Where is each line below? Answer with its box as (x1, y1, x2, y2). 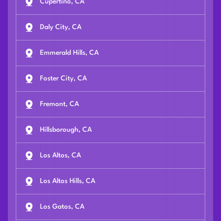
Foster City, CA (40, 75, 87, 82)
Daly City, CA (40, 24, 81, 31)
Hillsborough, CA (40, 126, 92, 134)
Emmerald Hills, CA (40, 49, 99, 57)
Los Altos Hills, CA (40, 178, 95, 185)
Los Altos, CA (40, 152, 81, 159)
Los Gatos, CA (40, 203, 84, 211)
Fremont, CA (40, 101, 79, 108)
